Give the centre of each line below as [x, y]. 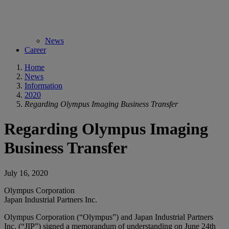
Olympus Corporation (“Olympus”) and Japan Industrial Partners [109, 217]
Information [43, 86]
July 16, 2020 [26, 173]
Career [35, 50]
